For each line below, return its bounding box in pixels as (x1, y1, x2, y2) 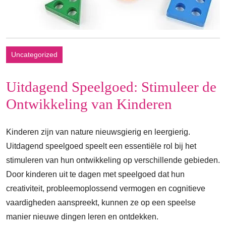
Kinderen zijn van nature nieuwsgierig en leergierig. (6, 128, 190, 137)
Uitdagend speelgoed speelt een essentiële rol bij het (6, 142, 196, 151)
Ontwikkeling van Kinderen (6, 96, 172, 112)
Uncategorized (11, 50, 58, 59)
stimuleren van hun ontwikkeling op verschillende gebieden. (6, 156, 220, 165)
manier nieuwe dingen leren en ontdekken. (6, 212, 158, 221)
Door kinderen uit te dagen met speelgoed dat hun (6, 170, 185, 179)
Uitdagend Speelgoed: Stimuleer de (6, 79, 216, 95)
